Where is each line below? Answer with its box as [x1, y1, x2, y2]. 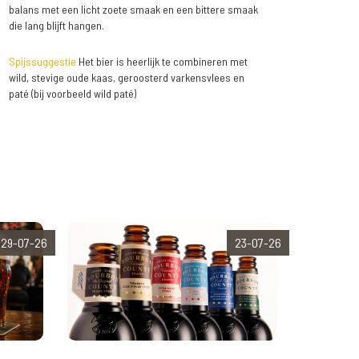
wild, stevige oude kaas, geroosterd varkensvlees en [8, 71, 244, 85]
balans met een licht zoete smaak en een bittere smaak [8, 2, 258, 17]
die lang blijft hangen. [8, 18, 104, 33]
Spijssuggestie [8, 54, 76, 69]
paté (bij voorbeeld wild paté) [8, 87, 136, 101]
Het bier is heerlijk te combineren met [75, 54, 248, 69]
